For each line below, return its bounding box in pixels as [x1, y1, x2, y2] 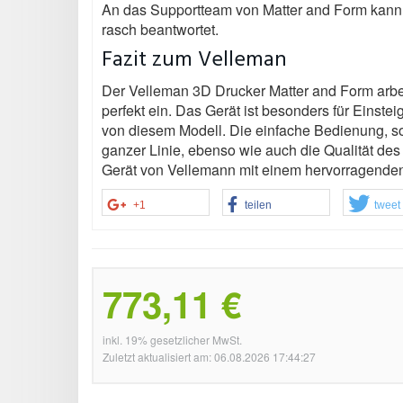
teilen [245, 198, 272, 211]
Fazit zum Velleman [102, 42, 287, 77]
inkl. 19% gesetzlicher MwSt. [103, 331, 242, 347]
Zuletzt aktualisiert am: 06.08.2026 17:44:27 [103, 348, 316, 364]
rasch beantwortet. [102, 18, 219, 40]
